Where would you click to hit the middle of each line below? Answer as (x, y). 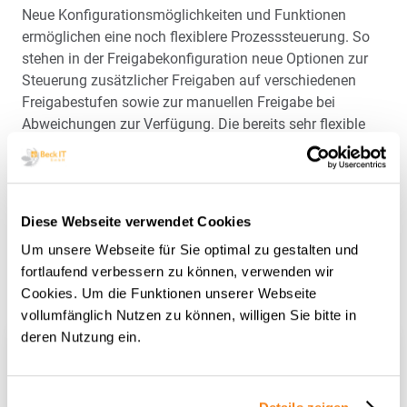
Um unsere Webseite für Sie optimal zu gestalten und (190, 250)
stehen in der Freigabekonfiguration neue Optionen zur (195, 59)
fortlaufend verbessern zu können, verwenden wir (178, 272)
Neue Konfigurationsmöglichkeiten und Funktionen (184, 15)
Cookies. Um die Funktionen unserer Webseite (169, 293)
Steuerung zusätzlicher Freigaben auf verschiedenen (189, 80)
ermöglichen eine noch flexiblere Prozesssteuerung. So (196, 37)
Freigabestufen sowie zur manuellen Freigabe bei (179, 102)
